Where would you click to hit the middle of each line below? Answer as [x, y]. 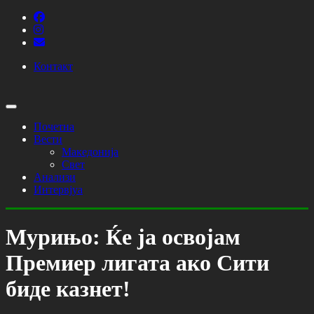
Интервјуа [58, 190]
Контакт [53, 66]
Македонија [90, 152]
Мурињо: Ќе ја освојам [123, 237]
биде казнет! [68, 289]
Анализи [55, 177]
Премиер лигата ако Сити [137, 263]
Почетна [54, 127]
